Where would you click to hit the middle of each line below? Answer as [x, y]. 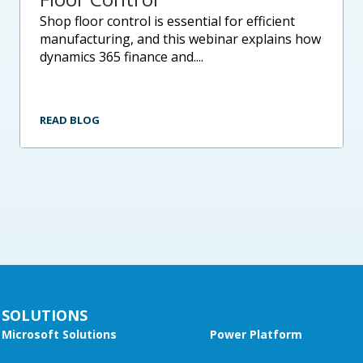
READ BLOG [69, 120]
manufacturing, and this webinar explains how [180, 38]
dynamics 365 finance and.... [121, 56]
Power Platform [256, 334]
